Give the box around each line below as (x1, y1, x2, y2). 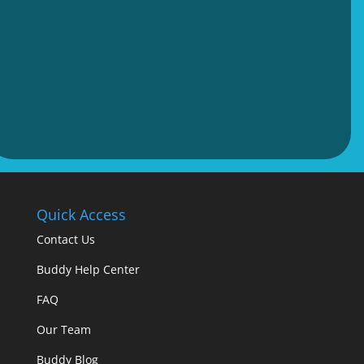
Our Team (36, 322, 91, 338)
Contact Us (36, 232, 95, 248)
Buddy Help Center (36, 262, 140, 278)
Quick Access (36, 205, 126, 225)
